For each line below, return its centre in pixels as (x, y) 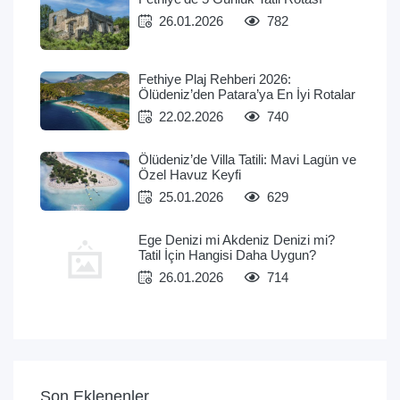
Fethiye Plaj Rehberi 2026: (215, 79)
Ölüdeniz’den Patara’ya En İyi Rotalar (247, 95)
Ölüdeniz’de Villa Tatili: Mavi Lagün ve (247, 160)
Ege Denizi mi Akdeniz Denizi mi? (237, 240)
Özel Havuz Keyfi (190, 175)
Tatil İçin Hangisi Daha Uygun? (227, 255)
